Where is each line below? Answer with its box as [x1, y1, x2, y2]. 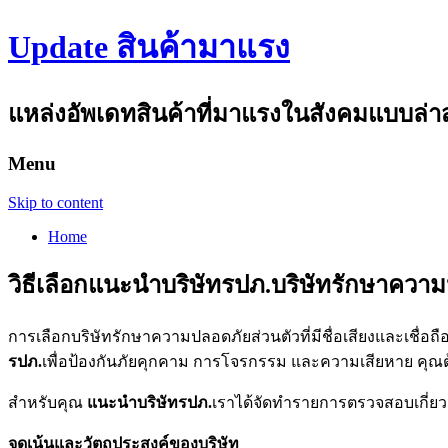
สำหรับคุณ [8, 394, 87, 412]
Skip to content [8, 193, 103, 211]
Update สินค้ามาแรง [8, 29, 290, 66]
